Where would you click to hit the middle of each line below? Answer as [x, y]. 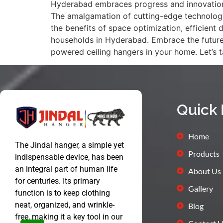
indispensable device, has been [69, 157]
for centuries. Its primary [57, 181]
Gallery [200, 188]
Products [204, 153]
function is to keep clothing [62, 193]
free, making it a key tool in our [69, 217]
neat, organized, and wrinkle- [65, 205]
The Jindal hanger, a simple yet [69, 145]
